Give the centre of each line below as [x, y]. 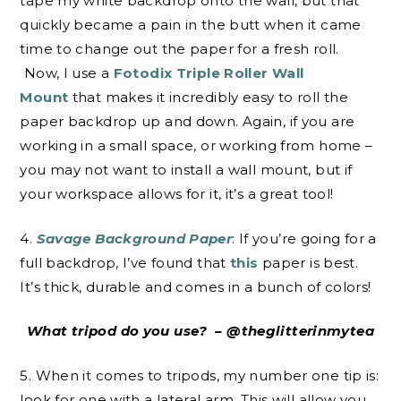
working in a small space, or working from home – [196, 146]
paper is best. [308, 262]
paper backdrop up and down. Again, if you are [188, 122]
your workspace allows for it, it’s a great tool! [177, 194]
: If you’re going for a [304, 238]
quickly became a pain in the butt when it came [191, 25]
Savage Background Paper [134, 238]
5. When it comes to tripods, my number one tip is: [200, 375]
